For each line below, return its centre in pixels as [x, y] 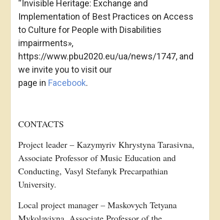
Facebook [67, 83]
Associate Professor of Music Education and [97, 158]
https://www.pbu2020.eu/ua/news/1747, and [106, 56]
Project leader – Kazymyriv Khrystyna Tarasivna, [106, 144]
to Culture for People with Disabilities [90, 30]
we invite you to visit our [65, 69]
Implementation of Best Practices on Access [106, 16]
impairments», [45, 43]
